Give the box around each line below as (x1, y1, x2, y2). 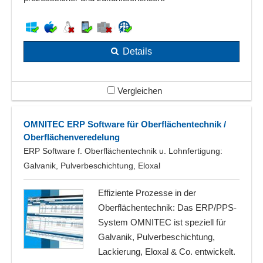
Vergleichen (114, 86, 162, 96)
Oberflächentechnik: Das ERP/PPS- (98, 203, 237, 213)
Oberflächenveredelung (23, 132, 120, 143)
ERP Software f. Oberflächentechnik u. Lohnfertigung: (23, 146, 222, 156)
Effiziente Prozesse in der (98, 188, 196, 198)
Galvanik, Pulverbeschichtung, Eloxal (23, 161, 160, 171)
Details (123, 46, 152, 56)
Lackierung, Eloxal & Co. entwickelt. (98, 247, 235, 257)
